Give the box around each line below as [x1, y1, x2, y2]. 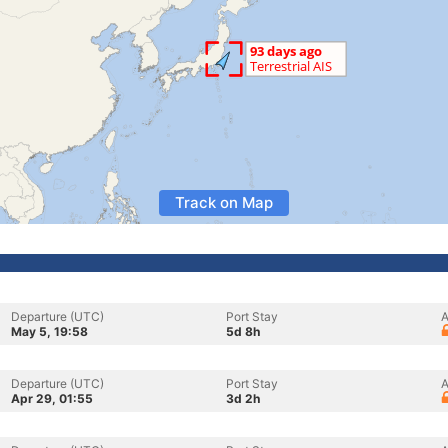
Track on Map [175, 193, 273, 212]
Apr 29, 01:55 [11, 391, 93, 406]
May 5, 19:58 [11, 324, 88, 339]
